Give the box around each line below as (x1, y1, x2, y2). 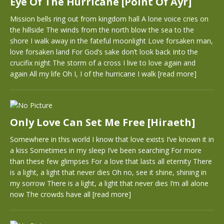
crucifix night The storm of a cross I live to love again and (10, 58, 195, 67)
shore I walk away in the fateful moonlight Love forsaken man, (10, 36, 213, 45)
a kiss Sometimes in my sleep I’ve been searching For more (10, 145, 201, 155)
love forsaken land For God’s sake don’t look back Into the (10, 47, 198, 56)
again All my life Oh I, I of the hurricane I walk (10, 69, 158, 78)
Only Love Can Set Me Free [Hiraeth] (10, 115, 195, 129)
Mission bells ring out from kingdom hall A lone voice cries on (10, 14, 208, 23)
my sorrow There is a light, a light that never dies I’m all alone (10, 178, 208, 188)
